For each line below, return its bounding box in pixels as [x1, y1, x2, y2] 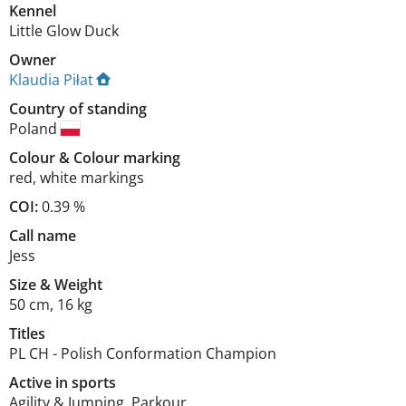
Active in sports [9, 372, 116, 392]
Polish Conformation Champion [61, 343, 276, 363]
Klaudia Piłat [9, 70, 93, 90]
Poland [9, 119, 61, 139]
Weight [54, 275, 102, 295]
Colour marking [73, 148, 180, 168]
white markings [40, 168, 144, 188]
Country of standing [9, 99, 147, 119]
